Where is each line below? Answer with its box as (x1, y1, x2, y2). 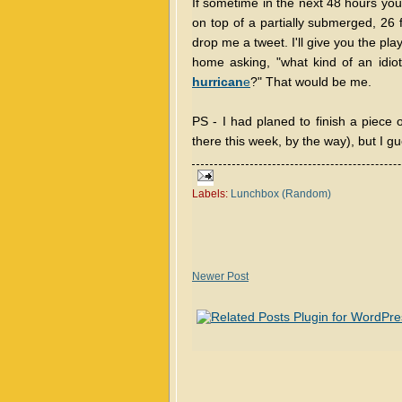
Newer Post (192, 270, 249, 283)
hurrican (192, 74, 243, 89)
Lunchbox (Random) (231, 188, 331, 200)
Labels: (192, 188, 231, 200)
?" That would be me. (250, 74, 375, 89)
